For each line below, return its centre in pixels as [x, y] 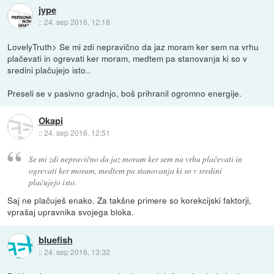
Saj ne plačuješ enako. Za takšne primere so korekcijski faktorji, [130, 200]
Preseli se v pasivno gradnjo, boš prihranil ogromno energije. [125, 93]
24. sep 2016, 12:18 [77, 22]
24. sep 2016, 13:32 [77, 251]
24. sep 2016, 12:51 [77, 133]
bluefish [55, 239]
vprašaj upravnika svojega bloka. [71, 212]
